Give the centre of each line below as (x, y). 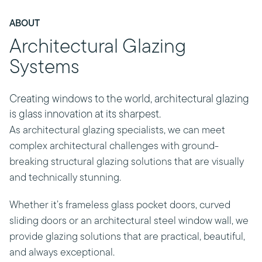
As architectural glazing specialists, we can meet (117, 131)
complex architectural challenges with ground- (114, 146)
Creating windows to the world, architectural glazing (129, 100)
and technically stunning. (65, 178)
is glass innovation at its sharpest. (85, 115)
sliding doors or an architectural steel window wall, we (129, 221)
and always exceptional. (62, 253)
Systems (44, 68)
